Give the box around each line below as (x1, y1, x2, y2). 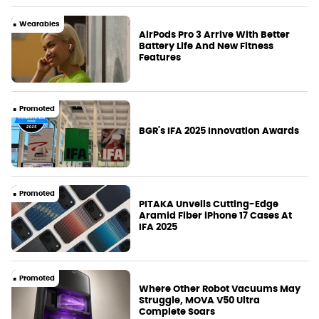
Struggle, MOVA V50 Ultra (139, 293, 261, 306)
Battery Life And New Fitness (139, 39, 274, 52)
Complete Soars (139, 305, 216, 318)
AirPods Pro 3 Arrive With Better (139, 28, 291, 41)
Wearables (19, 19, 60, 28)
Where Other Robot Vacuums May (139, 282, 301, 295)
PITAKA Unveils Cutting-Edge (139, 197, 279, 210)
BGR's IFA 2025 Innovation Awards (139, 124, 300, 137)
